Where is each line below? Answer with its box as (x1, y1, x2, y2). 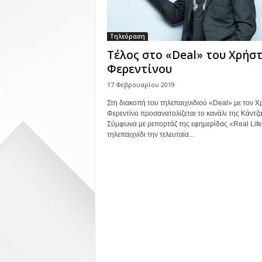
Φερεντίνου (106, 61, 172, 77)
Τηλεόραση (109, 32, 145, 40)
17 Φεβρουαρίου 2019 (106, 80, 175, 89)
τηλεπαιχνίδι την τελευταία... (106, 130, 194, 139)
